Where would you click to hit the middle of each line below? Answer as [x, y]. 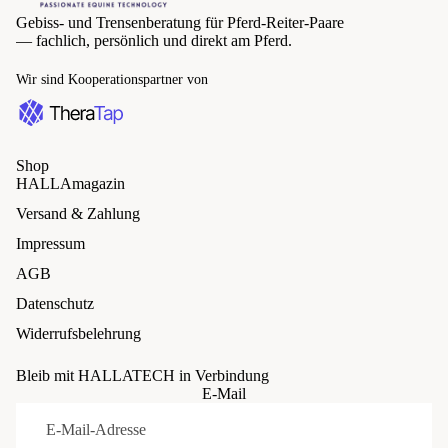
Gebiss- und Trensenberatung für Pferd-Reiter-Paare [180, 23]
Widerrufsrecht [70, 385]
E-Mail [224, 394]
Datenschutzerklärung [86, 413]
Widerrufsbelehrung [78, 334]
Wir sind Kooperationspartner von [112, 80]
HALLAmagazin [70, 184]
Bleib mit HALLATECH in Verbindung [142, 376]
